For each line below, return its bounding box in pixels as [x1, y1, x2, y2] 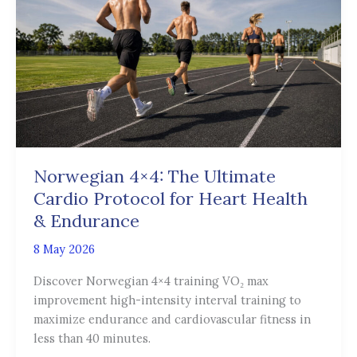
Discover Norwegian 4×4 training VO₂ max [33, 273, 269, 288]
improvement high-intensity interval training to [33, 292, 301, 308]
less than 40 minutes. [33, 330, 151, 346]
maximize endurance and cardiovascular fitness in [33, 311, 311, 327]
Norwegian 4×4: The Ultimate [33, 165, 276, 188]
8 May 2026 [33, 241, 95, 257]
